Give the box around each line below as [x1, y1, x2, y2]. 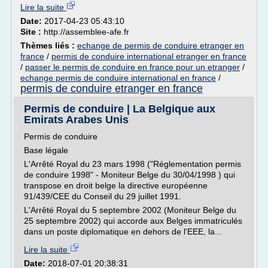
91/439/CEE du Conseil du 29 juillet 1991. [24, 191, 181, 201]
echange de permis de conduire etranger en [77, 41, 244, 50]
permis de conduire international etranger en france [51, 51, 246, 61]
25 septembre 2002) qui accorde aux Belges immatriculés [24, 216, 242, 226]
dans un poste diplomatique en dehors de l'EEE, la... [24, 227, 222, 236]
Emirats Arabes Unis [24, 114, 129, 126]
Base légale [24, 145, 68, 155]
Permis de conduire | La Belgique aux [24, 103, 215, 115]
